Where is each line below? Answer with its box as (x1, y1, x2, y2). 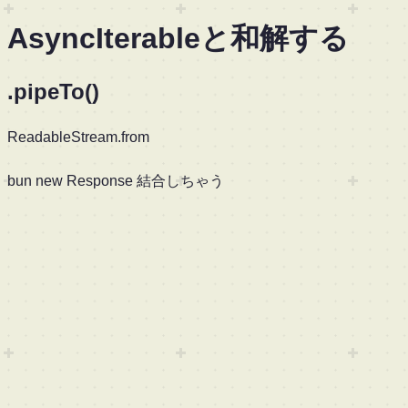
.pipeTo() (7, 78, 99, 104)
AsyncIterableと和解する (7, 22, 349, 56)
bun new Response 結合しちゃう (7, 172, 224, 189)
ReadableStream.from (7, 128, 149, 145)
